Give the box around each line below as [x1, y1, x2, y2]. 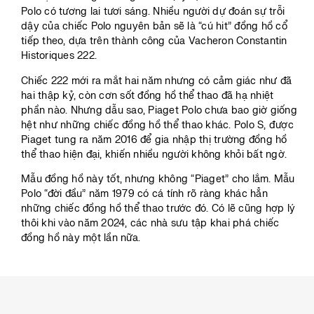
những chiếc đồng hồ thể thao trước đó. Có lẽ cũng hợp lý [21, 203, 295, 215]
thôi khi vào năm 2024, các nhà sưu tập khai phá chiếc [21, 217, 280, 230]
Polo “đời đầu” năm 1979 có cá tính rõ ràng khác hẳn [21, 188, 268, 200]
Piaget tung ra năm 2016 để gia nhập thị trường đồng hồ [21, 133, 287, 146]
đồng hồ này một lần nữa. [21, 232, 140, 245]
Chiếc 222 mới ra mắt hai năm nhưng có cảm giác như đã [21, 74, 292, 87]
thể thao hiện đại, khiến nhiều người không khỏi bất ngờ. [21, 148, 287, 161]
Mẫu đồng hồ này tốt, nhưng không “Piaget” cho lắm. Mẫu [21, 173, 295, 186]
